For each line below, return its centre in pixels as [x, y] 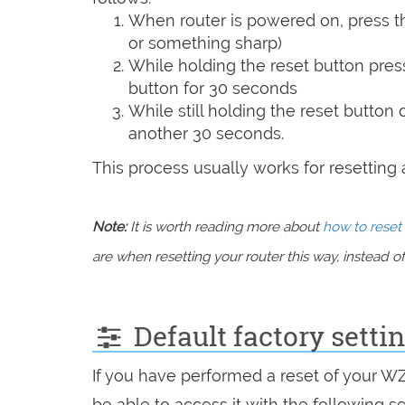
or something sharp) [205, 42]
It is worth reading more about [225, 226]
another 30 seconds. [206, 133]
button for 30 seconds [213, 88]
